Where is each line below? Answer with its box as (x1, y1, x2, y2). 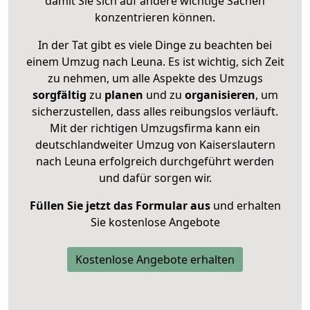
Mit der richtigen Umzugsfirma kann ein (50, 120, 260, 136)
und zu (143, 86, 182, 102)
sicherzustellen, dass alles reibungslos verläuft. (32, 103, 278, 119)
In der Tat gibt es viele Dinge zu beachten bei (38, 37, 272, 53)
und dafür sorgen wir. (98, 170, 212, 185)
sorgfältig (32, 86, 86, 102)
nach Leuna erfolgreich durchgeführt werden (36, 153, 274, 169)
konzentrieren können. (95, 9, 215, 25)
